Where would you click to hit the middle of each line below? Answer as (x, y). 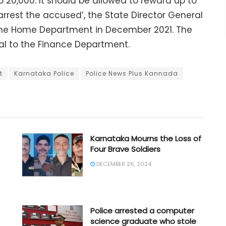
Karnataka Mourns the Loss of (146, 138)
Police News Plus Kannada (132, 73)
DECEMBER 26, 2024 (123, 164)
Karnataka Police (44, 73)
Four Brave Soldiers (125, 149)
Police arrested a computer (142, 210)
